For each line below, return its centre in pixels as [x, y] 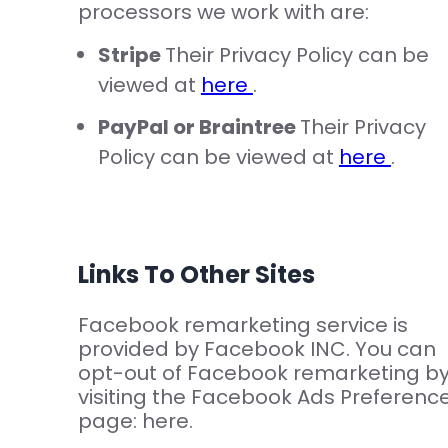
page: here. [135, 421]
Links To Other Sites [196, 275]
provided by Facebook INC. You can [256, 349]
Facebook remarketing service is [242, 325]
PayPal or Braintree [198, 127]
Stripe [131, 55]
